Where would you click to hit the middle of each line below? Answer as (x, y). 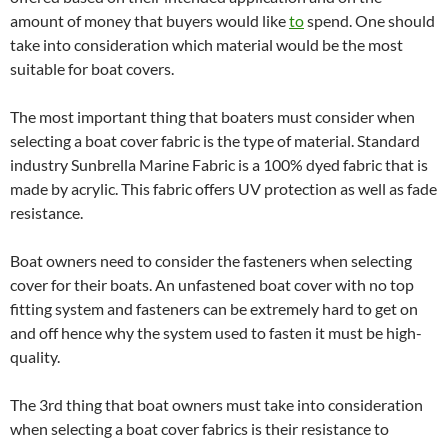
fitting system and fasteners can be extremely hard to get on (214, 308)
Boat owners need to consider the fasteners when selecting (211, 260)
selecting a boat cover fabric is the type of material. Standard (215, 140)
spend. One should (369, 20)
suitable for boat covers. (92, 68)
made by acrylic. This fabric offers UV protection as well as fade (223, 188)
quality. (35, 356)
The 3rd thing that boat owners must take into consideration (216, 404)
